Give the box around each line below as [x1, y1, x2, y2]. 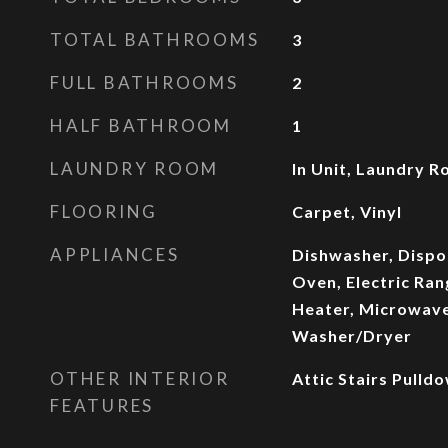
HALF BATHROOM [50, 115, 232, 136]
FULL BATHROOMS [50, 72, 239, 93]
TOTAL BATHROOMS [50, 29, 260, 50]
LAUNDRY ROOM [50, 158, 219, 179]
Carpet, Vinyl [291, 202, 402, 221]
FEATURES [50, 395, 154, 416]
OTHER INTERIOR [50, 368, 230, 389]
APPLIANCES [50, 244, 180, 265]
